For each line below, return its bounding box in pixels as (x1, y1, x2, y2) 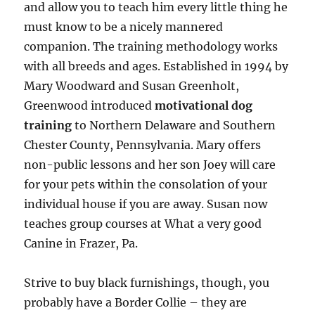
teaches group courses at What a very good (24, 217, 262, 231)
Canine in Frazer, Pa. (24, 236, 139, 251)
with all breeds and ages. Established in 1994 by (24, 59, 289, 74)
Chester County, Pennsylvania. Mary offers (24, 138, 262, 153)
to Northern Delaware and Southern (72, 118, 276, 133)
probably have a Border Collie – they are (24, 295, 247, 310)
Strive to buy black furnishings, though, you (24, 276, 270, 290)
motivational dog (155, 98, 253, 113)
